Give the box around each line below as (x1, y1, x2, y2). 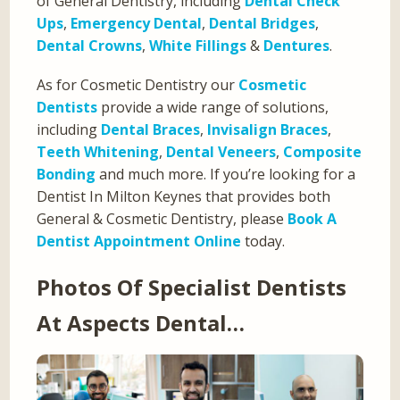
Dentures (263, 36, 330, 56)
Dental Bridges (209, 13, 316, 34)
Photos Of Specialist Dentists (37, 272, 347, 303)
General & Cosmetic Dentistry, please (37, 209, 288, 229)
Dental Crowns (37, 36, 143, 56)
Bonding (37, 164, 96, 185)
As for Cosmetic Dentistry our (37, 75, 239, 96)
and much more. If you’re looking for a (96, 164, 356, 185)
